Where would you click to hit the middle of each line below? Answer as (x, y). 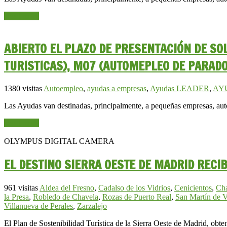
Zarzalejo (92, 206)
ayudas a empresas (117, 89)
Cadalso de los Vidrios (134, 188)
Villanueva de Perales (39, 206)
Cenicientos (193, 188)
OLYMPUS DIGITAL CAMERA (59, 141)
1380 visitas (23, 89)
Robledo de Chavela (66, 197)
